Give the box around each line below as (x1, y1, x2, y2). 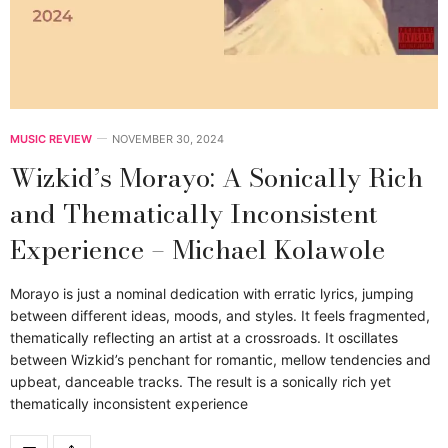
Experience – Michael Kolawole (10, 229, 385, 269)
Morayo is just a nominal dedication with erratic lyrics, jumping (10, 284, 414, 302)
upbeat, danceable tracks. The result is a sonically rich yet (10, 372, 391, 390)
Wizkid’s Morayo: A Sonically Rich (10, 157, 423, 197)
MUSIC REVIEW (10, 131, 92, 146)
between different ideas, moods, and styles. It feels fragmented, (10, 306, 430, 324)
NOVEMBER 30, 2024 (112, 131, 224, 146)
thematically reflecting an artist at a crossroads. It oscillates (10, 328, 398, 346)
